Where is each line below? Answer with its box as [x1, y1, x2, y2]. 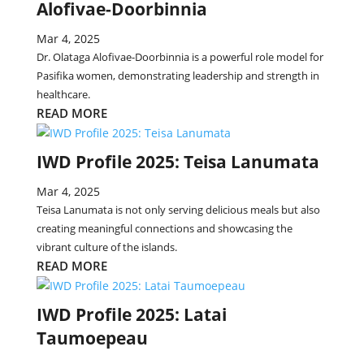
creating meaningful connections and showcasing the [36, 221, 292, 236]
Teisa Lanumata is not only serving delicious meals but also [36, 202, 320, 217]
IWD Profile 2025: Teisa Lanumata [36, 150, 319, 173]
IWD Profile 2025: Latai [36, 303, 227, 326]
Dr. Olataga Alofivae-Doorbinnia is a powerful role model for [36, 50, 323, 64]
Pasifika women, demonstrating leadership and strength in [36, 68, 319, 83]
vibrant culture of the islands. [36, 240, 177, 254]
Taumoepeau [36, 327, 148, 349]
